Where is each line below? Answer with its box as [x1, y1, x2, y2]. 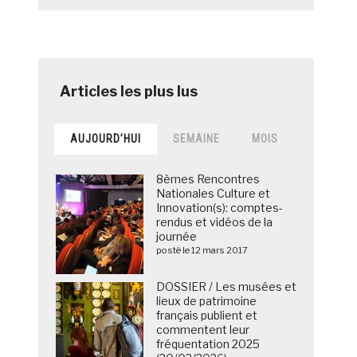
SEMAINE [173, 132, 221, 146]
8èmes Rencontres [156, 172, 261, 186]
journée [156, 229, 198, 244]
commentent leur [156, 323, 250, 337]
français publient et [156, 308, 258, 323]
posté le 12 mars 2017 [156, 245, 249, 257]
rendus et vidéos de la [156, 215, 273, 229]
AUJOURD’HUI [70, 132, 142, 146]
